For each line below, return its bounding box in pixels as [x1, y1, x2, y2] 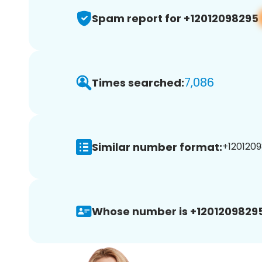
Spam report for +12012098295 [92, 11, 258, 26]
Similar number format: [92, 139, 222, 154]
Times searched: [92, 75, 184, 90]
